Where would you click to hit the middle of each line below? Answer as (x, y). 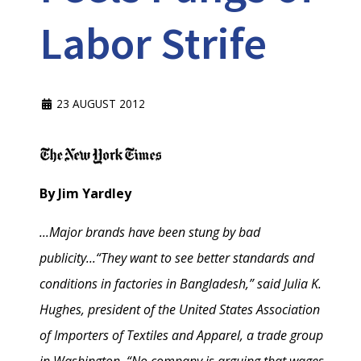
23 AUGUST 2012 (101, 104)
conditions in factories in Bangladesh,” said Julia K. (180, 284)
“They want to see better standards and (205, 258)
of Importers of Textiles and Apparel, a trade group (181, 336)
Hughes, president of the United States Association (180, 310)
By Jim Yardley (85, 194)
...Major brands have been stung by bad (150, 232)
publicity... (68, 258)
